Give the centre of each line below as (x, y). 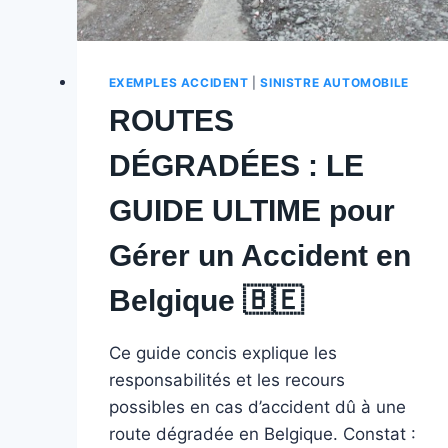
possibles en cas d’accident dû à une (257, 406)
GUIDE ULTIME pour (251, 210)
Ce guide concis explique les (222, 352)
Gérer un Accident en (259, 255)
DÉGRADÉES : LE (236, 165)
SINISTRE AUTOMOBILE (334, 82)
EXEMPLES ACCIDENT (178, 82)
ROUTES (171, 120)
